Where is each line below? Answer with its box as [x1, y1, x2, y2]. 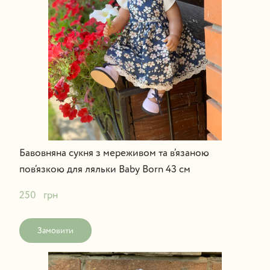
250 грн [19, 190, 58, 201]
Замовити [37, 226, 74, 235]
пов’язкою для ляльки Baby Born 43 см [19, 164, 190, 175]
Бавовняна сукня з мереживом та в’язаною [19, 148, 209, 159]
